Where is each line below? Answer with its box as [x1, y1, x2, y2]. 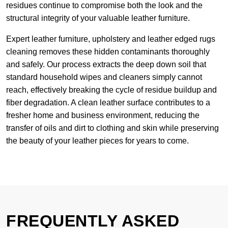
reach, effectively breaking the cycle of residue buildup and [6, 85, 217, 94]
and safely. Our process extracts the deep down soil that [6, 60, 206, 69]
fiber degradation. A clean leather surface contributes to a [6, 98, 210, 107]
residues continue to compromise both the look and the [6, 1, 203, 10]
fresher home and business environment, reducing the [6, 111, 199, 120]
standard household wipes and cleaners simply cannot [6, 73, 202, 81]
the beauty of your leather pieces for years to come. [6, 136, 189, 145]
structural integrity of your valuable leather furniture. [6, 14, 190, 22]
